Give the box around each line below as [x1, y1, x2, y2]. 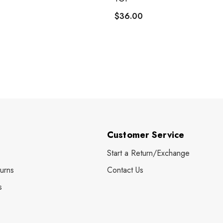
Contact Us [107, 164, 143, 176]
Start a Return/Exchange [107, 147, 190, 159]
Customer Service [107, 128, 185, 141]
